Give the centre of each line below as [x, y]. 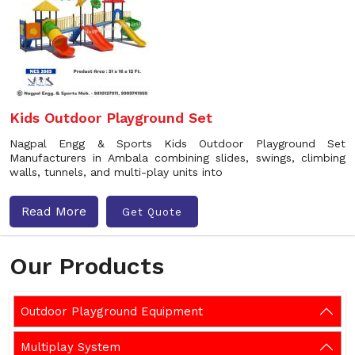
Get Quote [152, 212]
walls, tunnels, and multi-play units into [116, 172]
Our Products [87, 266]
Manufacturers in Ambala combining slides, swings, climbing [177, 158]
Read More [54, 211]
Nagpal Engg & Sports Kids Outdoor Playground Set [177, 143]
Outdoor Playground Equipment [112, 311]
